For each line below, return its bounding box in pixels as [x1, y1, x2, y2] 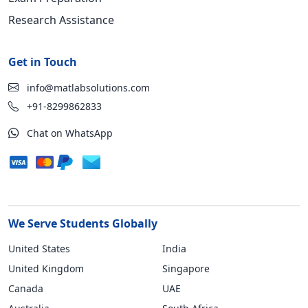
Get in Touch [8, 54, 77, 69]
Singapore [162, 262, 210, 275]
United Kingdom [8, 262, 84, 275]
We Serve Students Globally [8, 216, 157, 231]
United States [8, 242, 70, 255]
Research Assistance [8, 12, 114, 27]
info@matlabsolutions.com [24, 81, 150, 94]
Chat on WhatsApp [24, 126, 113, 140]
